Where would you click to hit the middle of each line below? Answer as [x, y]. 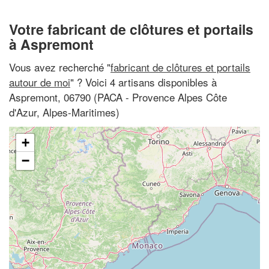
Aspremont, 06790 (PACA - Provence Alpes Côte [118, 97]
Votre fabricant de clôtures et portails [131, 29]
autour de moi [40, 82]
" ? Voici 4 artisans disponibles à [144, 82]
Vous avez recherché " [60, 67]
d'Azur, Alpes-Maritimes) [64, 112]
